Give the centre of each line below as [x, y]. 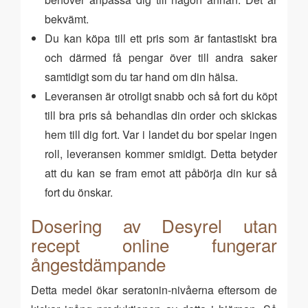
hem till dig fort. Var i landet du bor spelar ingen [161, 134]
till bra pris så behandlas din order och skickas [161, 115]
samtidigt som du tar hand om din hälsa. [141, 77]
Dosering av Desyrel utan [154, 225]
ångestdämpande [98, 264]
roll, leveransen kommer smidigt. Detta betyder [161, 154]
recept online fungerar [154, 244]
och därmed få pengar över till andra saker [161, 57]
